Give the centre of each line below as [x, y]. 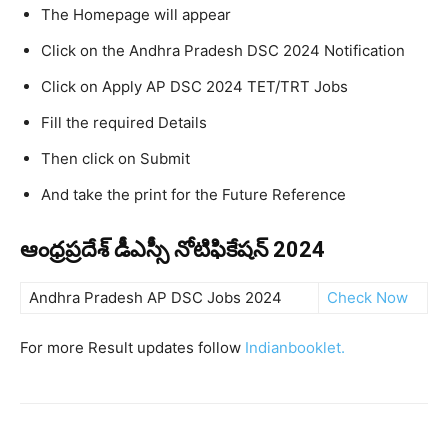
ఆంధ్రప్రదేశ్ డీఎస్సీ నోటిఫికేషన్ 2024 [172, 249]
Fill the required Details [124, 122]
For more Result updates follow [132, 347]
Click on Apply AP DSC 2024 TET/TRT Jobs [194, 86]
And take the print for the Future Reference [193, 194]
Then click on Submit [115, 158]
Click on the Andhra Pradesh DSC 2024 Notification [223, 50]
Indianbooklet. [295, 347]
